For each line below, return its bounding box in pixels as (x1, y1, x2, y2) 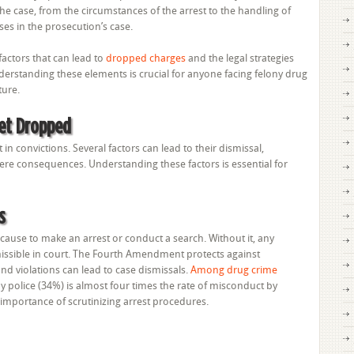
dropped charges (106, 52, 186, 64)
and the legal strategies (186, 52, 294, 64)
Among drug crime (190, 264, 277, 276)
